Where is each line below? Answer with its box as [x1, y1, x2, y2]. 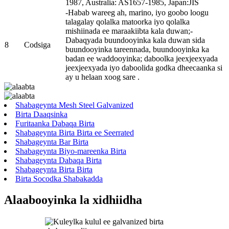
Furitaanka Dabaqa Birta [15, 119, 95, 128]
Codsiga [24, 40, 51, 49]
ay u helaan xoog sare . [65, 72, 140, 81]
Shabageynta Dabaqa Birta [15, 155, 102, 165]
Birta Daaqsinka [15, 109, 67, 119]
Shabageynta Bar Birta [15, 137, 88, 146]
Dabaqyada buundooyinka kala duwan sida [65, 35, 205, 44]
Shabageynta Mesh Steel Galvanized [15, 100, 133, 109]
